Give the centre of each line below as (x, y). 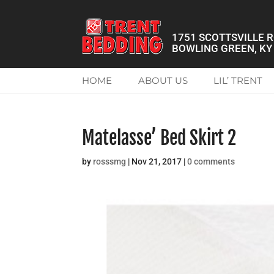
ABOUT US (163, 80)
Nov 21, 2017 (157, 161)
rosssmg (110, 161)
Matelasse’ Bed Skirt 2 (159, 138)
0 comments (211, 161)
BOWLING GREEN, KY (222, 48)
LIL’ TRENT (238, 80)
